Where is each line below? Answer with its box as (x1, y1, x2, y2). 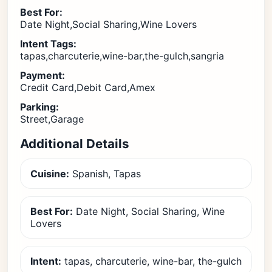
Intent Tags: (20, 38, 76, 50)
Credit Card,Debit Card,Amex (20, 81, 155, 93)
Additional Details (20, 136, 129, 151)
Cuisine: (30, 168, 69, 180)
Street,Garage (20, 113, 84, 125)
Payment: (20, 69, 65, 81)
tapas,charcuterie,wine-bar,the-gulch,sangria (20, 50, 224, 62)
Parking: (20, 101, 59, 113)
